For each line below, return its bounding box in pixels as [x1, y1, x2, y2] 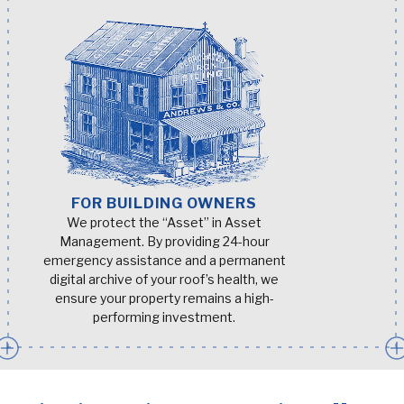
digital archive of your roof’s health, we [50, 271, 279, 287]
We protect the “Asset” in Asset [67, 214, 262, 230]
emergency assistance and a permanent [42, 252, 286, 268]
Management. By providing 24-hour [59, 233, 270, 249]
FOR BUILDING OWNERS [70, 194, 258, 212]
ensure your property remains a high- [54, 289, 274, 306]
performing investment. [93, 308, 235, 325]
